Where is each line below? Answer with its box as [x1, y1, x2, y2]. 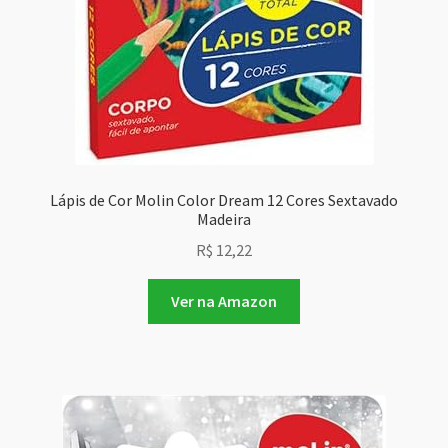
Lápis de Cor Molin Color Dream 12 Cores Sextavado [50, 190, 398, 211]
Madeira [197, 209, 251, 230]
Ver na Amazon [171, 290, 277, 311]
